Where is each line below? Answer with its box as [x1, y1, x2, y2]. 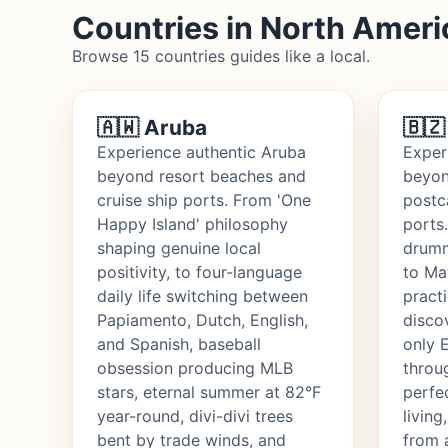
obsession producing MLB [97, 358, 293, 379]
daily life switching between [97, 286, 308, 307]
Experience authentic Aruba [97, 142, 306, 163]
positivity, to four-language [97, 262, 302, 283]
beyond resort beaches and [97, 166, 306, 187]
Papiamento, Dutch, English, [97, 310, 308, 331]
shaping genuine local [97, 238, 261, 259]
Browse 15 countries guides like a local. [72, 46, 370, 67]
